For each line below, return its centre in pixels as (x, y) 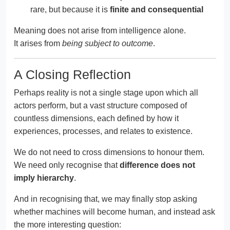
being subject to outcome (108, 44)
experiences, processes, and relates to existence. (103, 131)
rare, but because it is (70, 10)
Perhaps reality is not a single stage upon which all (106, 93)
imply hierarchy (44, 178)
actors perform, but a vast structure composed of (100, 106)
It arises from (38, 44)
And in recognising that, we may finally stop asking (106, 199)
